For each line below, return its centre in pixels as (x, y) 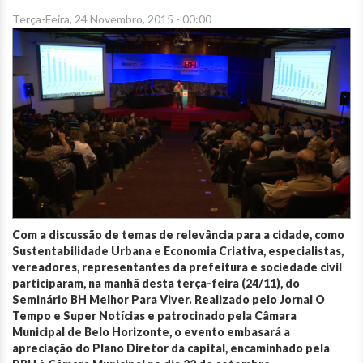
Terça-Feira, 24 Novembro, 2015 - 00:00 (112, 19)
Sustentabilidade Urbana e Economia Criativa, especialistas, (178, 251)
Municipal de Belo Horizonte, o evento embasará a (151, 332)
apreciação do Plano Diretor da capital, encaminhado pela (171, 348)
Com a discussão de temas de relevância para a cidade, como (178, 235)
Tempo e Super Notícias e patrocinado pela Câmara (154, 316)
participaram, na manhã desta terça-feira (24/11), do (156, 284)
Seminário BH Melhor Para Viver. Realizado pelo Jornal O (169, 300)
